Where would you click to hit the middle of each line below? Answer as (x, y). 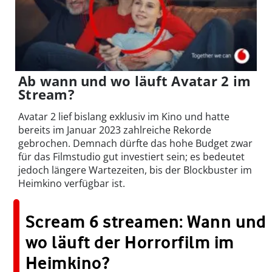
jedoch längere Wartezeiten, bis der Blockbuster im (135, 170)
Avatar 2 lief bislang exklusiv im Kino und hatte (124, 117)
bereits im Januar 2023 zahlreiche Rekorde (115, 130)
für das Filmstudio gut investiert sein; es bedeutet (131, 157)
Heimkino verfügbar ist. (72, 184)
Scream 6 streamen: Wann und (146, 222)
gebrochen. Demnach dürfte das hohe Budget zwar (135, 144)
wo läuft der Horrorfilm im (130, 243)
